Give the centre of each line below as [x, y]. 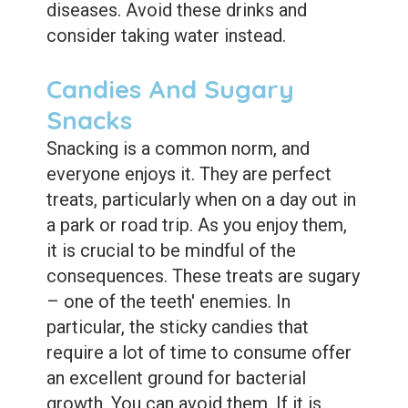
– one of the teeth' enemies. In [168, 301]
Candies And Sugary [170, 88]
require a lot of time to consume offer [199, 352]
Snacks [89, 119]
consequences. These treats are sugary [203, 275]
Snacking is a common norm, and [178, 148]
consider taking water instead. [166, 35]
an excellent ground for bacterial [176, 377]
